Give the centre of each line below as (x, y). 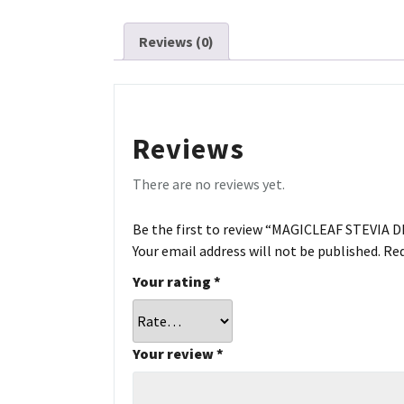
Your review (174, 353)
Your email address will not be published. (257, 250)
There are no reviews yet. (209, 184)
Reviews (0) (176, 41)
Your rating (173, 281)
